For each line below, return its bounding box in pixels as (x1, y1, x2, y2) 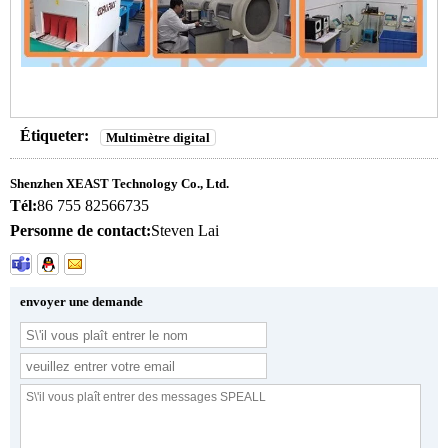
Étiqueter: (20, 127, 89, 145)
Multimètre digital (106, 130, 210, 146)
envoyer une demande (20, 294, 143, 310)
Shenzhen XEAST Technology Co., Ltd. (10, 176, 229, 192)
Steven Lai (151, 222, 219, 240)
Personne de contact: (10, 222, 151, 240)
